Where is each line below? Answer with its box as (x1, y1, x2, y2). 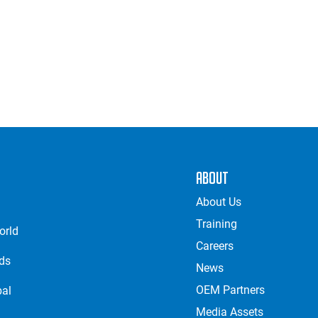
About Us (196, 195, 242, 209)
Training (196, 217, 238, 231)
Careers (196, 239, 234, 253)
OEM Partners (196, 283, 265, 297)
